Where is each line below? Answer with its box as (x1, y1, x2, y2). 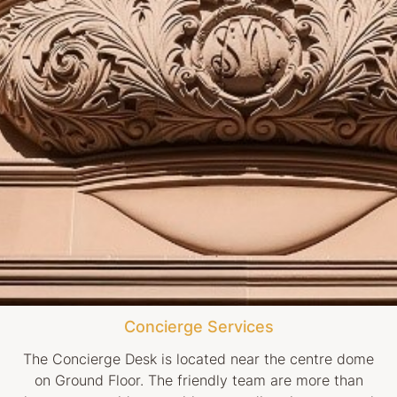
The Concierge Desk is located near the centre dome (23, 349, 374, 368)
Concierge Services (123, 316, 274, 336)
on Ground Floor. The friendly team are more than (34, 370, 363, 389)
